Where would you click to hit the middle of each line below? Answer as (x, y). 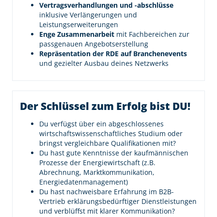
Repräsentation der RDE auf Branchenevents (113, 54)
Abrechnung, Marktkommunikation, (97, 172)
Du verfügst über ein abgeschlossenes (101, 124)
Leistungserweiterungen (79, 24)
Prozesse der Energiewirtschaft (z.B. (97, 163)
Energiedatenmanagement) (84, 182)
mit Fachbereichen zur (153, 34)
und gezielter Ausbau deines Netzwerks (104, 63)
